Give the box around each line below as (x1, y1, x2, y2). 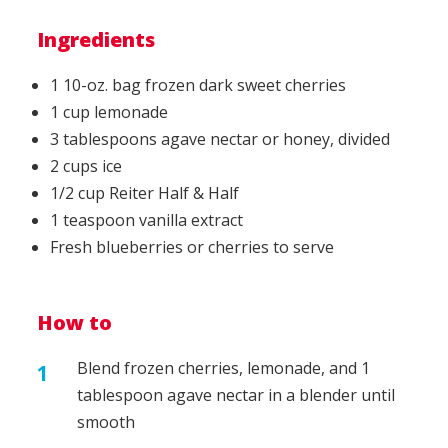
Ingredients (37, 25, 156, 53)
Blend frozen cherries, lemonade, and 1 (77, 356, 371, 379)
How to (37, 308, 113, 336)
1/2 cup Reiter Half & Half (50, 181, 240, 204)
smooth (77, 410, 136, 433)
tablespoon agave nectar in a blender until (77, 383, 396, 406)
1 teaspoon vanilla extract (50, 208, 244, 231)
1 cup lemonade (50, 100, 169, 123)
